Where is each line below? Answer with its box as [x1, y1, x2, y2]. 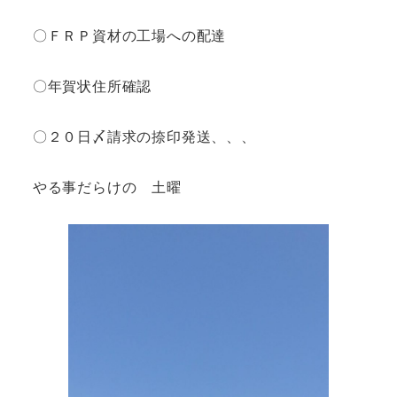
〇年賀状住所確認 [32, 74, 152, 96]
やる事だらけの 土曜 [32, 175, 182, 197]
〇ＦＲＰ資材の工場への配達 [32, 25, 227, 46]
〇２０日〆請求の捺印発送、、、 [32, 125, 271, 146]
